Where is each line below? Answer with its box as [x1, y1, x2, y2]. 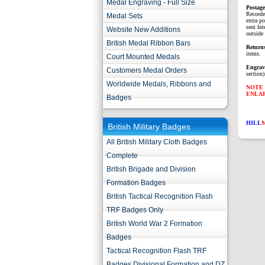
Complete [106, 151, 138, 160]
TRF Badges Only [106, 206, 163, 214]
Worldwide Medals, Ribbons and [106, 80, 211, 88]
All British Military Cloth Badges [106, 138, 207, 146]
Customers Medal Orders [106, 66, 187, 75]
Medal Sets [106, 12, 143, 20]
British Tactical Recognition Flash [106, 192, 213, 201]
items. [246, 50, 261, 57]
